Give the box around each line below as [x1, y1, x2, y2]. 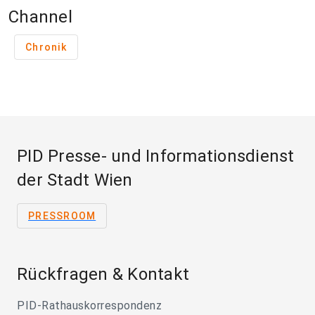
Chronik [25, 41, 67, 53]
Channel [8, 7, 72, 27]
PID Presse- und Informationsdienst [17, 146, 295, 167]
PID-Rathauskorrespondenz [17, 299, 162, 313]
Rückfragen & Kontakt [17, 264, 189, 285]
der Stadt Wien [17, 170, 133, 191]
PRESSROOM [28, 210, 96, 222]
